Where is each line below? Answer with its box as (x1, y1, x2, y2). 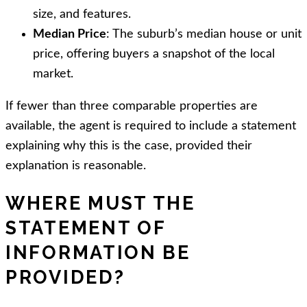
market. (33, 67, 73, 80)
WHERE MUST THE (5, 193, 195, 214)
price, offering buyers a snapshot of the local (33, 47, 275, 60)
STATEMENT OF (5, 217, 166, 239)
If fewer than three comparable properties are (5, 99, 258, 112)
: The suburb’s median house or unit (106, 27, 302, 40)
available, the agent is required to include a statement (5, 119, 296, 132)
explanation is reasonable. (5, 159, 146, 172)
